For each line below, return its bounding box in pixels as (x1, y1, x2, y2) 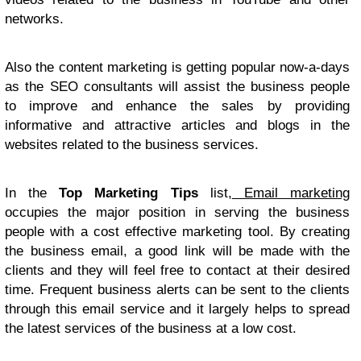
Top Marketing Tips (59, 185, 198, 201)
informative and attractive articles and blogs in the (5, 118, 350, 133)
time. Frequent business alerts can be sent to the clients (5, 282, 350, 297)
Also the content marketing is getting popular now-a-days (5, 60, 350, 75)
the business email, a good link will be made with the (5, 243, 350, 259)
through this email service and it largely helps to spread (5, 301, 350, 317)
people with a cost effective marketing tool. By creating (5, 224, 350, 239)
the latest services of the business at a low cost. (5, 321, 297, 336)
